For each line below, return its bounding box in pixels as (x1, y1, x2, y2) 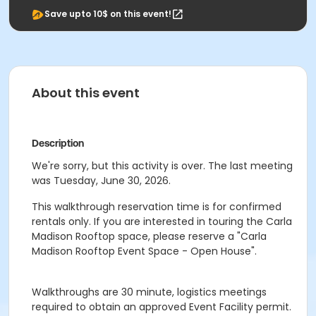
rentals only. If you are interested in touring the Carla (32, 214, 292, 229)
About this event (32, 84, 140, 102)
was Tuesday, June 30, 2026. (32, 174, 171, 188)
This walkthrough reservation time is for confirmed (32, 200, 281, 214)
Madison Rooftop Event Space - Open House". (32, 244, 257, 258)
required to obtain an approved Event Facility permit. (32, 300, 291, 314)
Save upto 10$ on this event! (44, 8, 171, 20)
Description (32, 138, 84, 149)
